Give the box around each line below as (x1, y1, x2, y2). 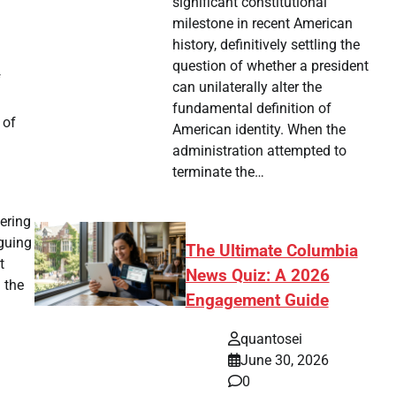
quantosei (240, 331, 302, 348)
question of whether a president (172, 57, 369, 74)
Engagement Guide (185, 290, 329, 310)
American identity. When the (172, 120, 346, 138)
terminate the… (172, 163, 265, 180)
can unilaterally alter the (172, 78, 323, 95)
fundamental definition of (172, 99, 332, 117)
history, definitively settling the (172, 35, 361, 53)
